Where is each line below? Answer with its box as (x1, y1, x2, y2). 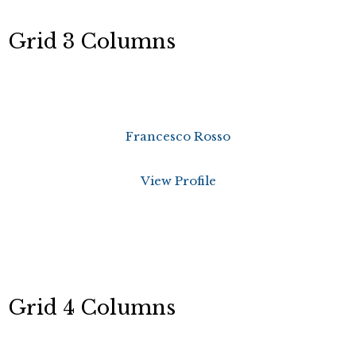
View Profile (140, 173, 216, 188)
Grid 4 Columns (8, 296, 176, 320)
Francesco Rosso (126, 129, 230, 144)
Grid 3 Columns (8, 29, 176, 54)
